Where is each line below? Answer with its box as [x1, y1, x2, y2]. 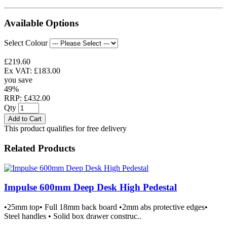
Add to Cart [8, 115, 42, 123]
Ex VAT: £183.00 [4, 66, 60, 75]
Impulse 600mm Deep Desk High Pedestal [4, 182, 177, 193]
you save [4, 75, 32, 85]
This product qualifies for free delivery [4, 124, 127, 133]
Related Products [4, 142, 75, 154]
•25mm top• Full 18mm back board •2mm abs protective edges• [4, 203, 208, 211]
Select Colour [4, 39, 48, 48]
